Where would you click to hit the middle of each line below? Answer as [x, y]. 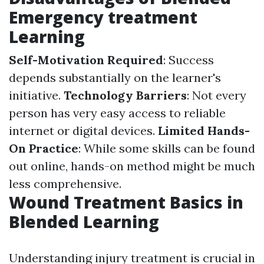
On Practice [44, 148]
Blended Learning [84, 222]
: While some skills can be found [167, 148]
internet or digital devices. [83, 131]
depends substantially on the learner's [115, 77]
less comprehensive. [65, 184]
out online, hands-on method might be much [132, 166]
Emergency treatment [103, 17]
